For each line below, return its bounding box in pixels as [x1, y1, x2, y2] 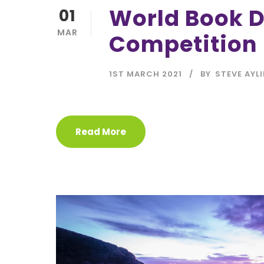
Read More [75, 126, 126, 138]
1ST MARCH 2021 [109, 68, 182, 80]
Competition [109, 29, 258, 60]
